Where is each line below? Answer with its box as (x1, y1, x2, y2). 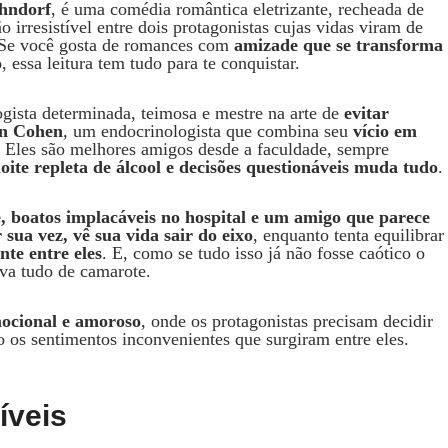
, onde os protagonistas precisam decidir (141, 310, 433, 331)
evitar (344, 102, 389, 123)
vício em (353, 120, 417, 141)
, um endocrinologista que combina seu (63, 120, 353, 141)
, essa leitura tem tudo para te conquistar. (2, 52, 300, 73)
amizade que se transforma (234, 34, 443, 55)
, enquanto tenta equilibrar (253, 224, 444, 245)
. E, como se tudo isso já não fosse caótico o (102, 242, 425, 263)
